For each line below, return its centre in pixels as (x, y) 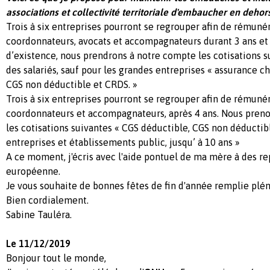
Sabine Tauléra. (39, 214)
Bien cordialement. (47, 200)
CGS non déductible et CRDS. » (73, 84)
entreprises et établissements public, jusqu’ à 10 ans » (123, 142)
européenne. (33, 171)
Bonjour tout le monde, (56, 258)
